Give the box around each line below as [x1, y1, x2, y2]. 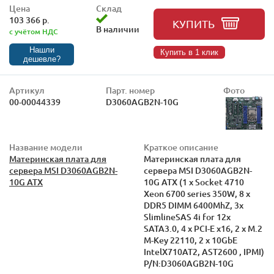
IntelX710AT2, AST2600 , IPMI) [144, 245, 264, 257]
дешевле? [23, 54, 61, 64]
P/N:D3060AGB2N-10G [144, 257, 234, 269]
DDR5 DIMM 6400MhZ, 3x [144, 199, 243, 211]
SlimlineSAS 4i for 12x [144, 210, 231, 223]
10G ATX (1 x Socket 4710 [144, 176, 244, 188]
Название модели [9, 141, 83, 153]
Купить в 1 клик [160, 48, 218, 57]
